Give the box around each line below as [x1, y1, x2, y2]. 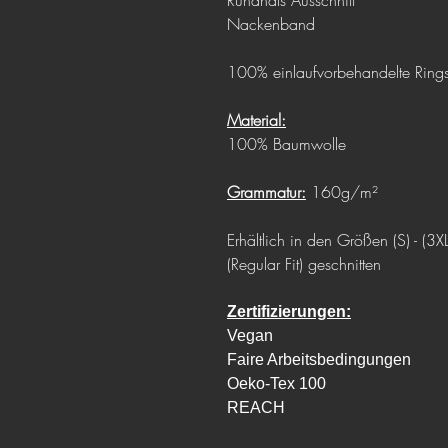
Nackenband [227, 13, 315, 36]
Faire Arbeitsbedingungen [227, 351, 411, 369]
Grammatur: [227, 181, 306, 204]
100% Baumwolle [227, 133, 346, 156]
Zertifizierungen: [227, 303, 351, 321]
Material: [227, 109, 286, 132]
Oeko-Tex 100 [227, 375, 326, 393]
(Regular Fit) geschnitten [227, 253, 381, 276]
